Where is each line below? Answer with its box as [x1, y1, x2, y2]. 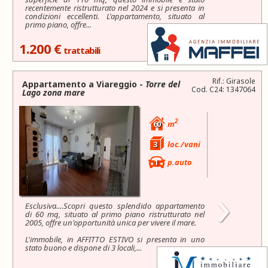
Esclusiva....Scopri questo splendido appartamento [25, 200, 205, 211]
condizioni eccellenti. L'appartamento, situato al [25, 10, 205, 22]
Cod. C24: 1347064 [191, 84, 255, 95]
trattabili [63, 44, 100, 56]
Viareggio [96, 78, 137, 90]
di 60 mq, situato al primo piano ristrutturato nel [25, 208, 205, 220]
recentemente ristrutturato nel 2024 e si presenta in [25, 2, 205, 13]
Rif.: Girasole [212, 75, 255, 86]
